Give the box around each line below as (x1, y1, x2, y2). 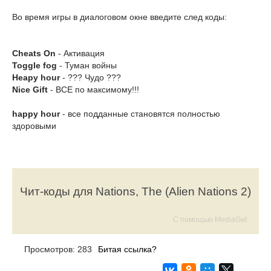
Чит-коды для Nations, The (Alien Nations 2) (20, 185, 251, 198)
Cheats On (12, 48, 56, 58)
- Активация (56, 48, 105, 58)
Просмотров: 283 (24, 244, 92, 254)
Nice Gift (12, 85, 48, 94)
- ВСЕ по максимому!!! (48, 85, 139, 94)
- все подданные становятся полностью (60, 109, 220, 119)
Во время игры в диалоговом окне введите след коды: (12, 12, 227, 22)
